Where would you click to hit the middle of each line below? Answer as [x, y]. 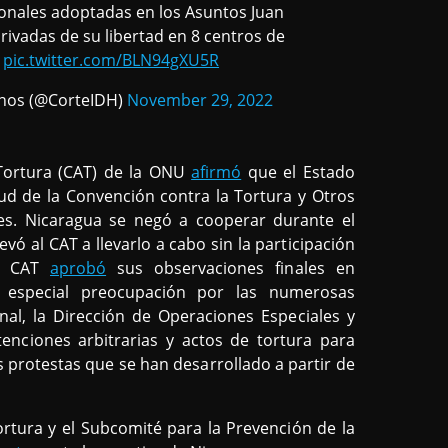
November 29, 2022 [200, 99]
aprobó [78, 267]
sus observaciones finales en [230, 267]
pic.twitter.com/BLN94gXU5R [111, 59]
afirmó [216, 171]
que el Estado [298, 171]
